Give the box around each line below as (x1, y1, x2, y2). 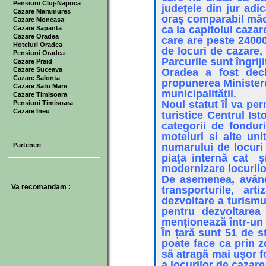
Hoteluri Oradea (12, 41, 62, 48)
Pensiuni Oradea (12, 49, 65, 56)
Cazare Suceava (12, 66, 62, 73)
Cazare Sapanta (12, 24, 62, 31)
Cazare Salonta (12, 74, 60, 81)
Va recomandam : (11, 183, 71, 191)
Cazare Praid (12, 58, 52, 65)
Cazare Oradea (12, 33, 59, 40)
